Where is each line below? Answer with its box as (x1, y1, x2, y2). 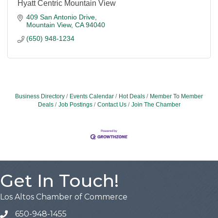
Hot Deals (119, 93, 145, 100)
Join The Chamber (131, 101, 181, 108)
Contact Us (97, 101, 127, 108)
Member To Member (150, 93, 203, 100)
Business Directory (15, 93, 65, 100)
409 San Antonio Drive (26, 13, 95, 21)
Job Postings (58, 101, 92, 108)
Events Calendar (70, 93, 114, 100)
